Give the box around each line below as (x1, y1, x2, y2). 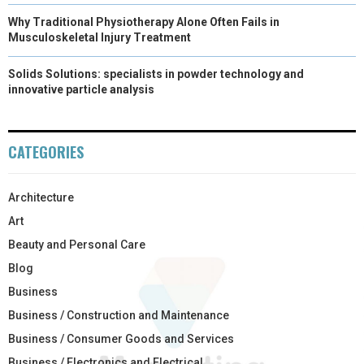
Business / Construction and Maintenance (8, 308, 229, 322)
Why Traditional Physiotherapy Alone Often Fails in (8, 15, 279, 28)
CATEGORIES (8, 141, 84, 162)
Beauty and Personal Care (8, 237, 145, 251)
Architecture (8, 190, 74, 204)
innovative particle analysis (8, 82, 154, 96)
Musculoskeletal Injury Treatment (8, 30, 191, 44)
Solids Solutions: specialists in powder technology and (8, 67, 304, 80)
